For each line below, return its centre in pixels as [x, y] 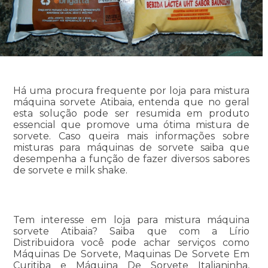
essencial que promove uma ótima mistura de [131, 124]
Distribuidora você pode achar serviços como [131, 242]
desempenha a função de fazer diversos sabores [131, 159]
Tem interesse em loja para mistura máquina [131, 220]
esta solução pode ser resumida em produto [131, 113]
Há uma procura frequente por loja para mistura [131, 90]
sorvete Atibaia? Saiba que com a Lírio [131, 231]
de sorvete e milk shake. [70, 170]
